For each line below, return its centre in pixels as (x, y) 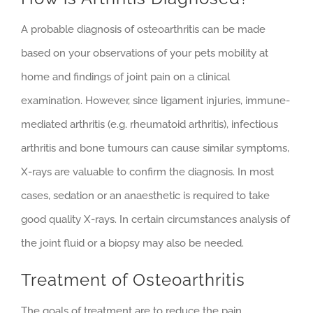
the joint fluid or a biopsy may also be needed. (132, 243)
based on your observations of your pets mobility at (145, 53)
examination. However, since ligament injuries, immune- (155, 100)
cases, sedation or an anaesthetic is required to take (145, 195)
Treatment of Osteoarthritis (133, 279)
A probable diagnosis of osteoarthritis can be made (143, 29)
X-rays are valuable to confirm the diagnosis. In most (147, 172)
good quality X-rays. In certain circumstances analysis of (155, 219)
